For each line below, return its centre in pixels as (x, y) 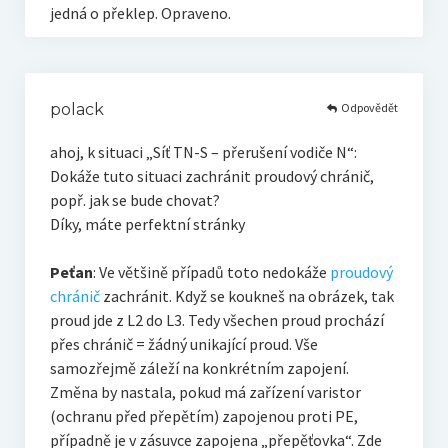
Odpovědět (370, 107)
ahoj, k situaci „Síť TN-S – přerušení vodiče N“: (203, 152)
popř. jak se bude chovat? (134, 200)
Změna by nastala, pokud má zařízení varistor (205, 392)
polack (76, 110)
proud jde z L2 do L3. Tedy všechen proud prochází (216, 320)
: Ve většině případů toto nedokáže (211, 272)
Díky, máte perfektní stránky (147, 224)
